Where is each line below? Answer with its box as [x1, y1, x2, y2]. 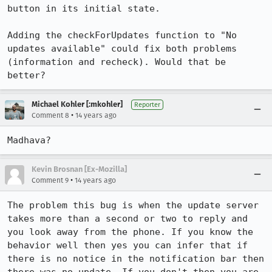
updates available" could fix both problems [7, 43, 237, 54]
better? [7, 70, 46, 81]
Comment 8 [32, 111, 69, 120]
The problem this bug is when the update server [7, 200, 259, 211]
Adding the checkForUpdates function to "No [7, 30, 237, 41]
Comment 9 [32, 176, 69, 185]
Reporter [134, 101, 160, 109]
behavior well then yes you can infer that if [7, 240, 248, 251]
